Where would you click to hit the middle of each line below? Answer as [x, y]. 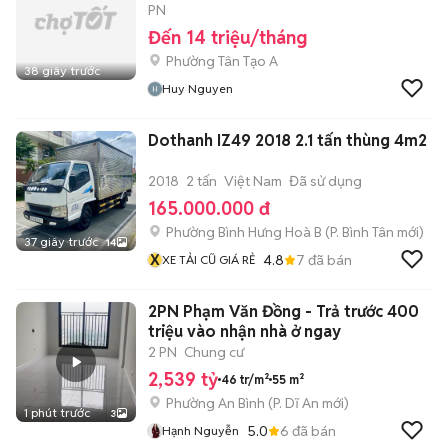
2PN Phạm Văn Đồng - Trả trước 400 [283, 311]
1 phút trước [57, 412]
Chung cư [214, 352]
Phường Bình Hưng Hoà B [244, 232]
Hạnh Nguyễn [200, 430]
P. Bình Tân [362, 232]
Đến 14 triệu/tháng [227, 37]
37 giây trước [61, 241]
